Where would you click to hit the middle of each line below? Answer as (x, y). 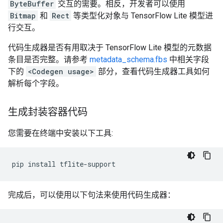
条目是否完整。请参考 (49, 59)
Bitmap (23, 16)
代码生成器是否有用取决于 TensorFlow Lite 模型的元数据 (110, 48)
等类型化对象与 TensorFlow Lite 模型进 (142, 16)
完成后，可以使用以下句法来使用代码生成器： (92, 195)
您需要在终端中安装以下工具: (60, 133)
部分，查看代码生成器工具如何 (153, 71)
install (42, 164)
